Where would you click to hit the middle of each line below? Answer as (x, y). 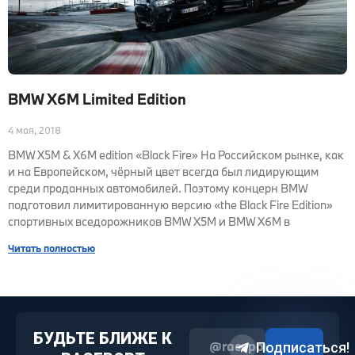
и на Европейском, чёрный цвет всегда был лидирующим (163, 172)
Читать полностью (52, 248)
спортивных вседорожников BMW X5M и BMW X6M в (149, 221)
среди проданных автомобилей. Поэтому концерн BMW (158, 188)
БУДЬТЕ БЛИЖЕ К (103, 338)
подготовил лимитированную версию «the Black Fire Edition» (170, 205)
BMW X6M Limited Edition (97, 99)
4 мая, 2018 (34, 130)
